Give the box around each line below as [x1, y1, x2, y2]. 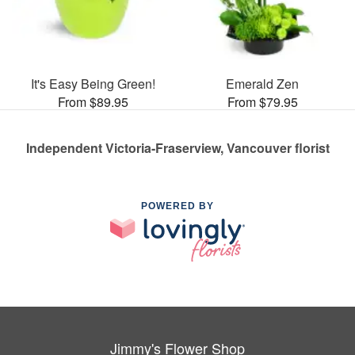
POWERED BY [141, 200, 214, 212]
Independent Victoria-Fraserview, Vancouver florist [25, 138, 330, 157]
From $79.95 [227, 92, 298, 111]
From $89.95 [57, 92, 128, 111]
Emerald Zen [226, 74, 299, 93]
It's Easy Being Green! [30, 74, 155, 93]
